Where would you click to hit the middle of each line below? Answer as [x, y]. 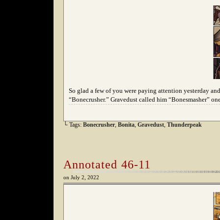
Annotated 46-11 [107, 165]
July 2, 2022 [85, 178]
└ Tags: [73, 125]
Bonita [126, 125]
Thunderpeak [184, 125]
